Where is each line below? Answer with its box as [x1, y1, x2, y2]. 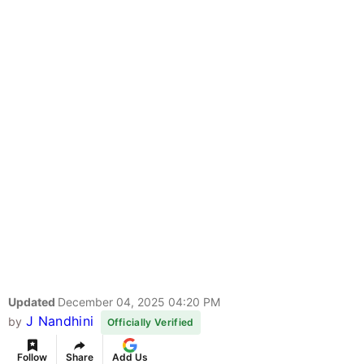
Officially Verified [106, 316, 194, 329]
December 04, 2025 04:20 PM [58, 295, 220, 310]
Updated [8, 295, 58, 310]
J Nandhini [25, 313, 94, 330]
